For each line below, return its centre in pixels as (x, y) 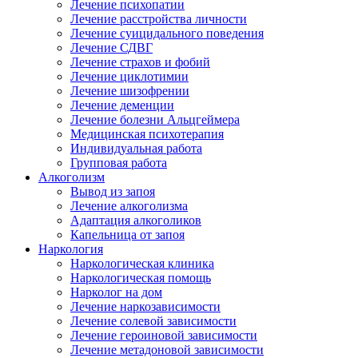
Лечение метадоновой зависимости (167, 349)
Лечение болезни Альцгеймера (155, 119)
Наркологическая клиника (142, 263)
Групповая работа (119, 162)
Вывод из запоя (113, 191)
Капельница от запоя (127, 234)
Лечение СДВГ (111, 47)
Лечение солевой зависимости (153, 320)
